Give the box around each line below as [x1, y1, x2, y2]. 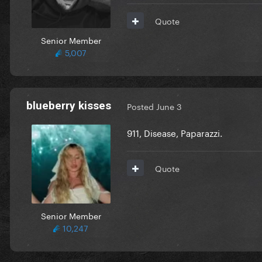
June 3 [156, 99, 182, 113]
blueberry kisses [26, 98, 111, 112]
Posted [127, 99, 156, 113]
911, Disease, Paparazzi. [127, 125, 222, 139]
